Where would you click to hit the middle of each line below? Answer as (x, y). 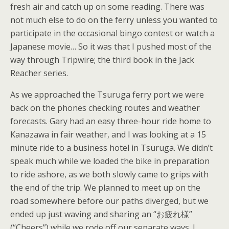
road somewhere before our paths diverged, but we (109, 201)
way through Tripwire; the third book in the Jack (102, 60)
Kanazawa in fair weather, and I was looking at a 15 (108, 134)
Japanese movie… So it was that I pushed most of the (111, 47)
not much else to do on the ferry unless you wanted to (114, 20)
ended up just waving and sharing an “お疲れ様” (101, 214)
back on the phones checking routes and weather (105, 108)
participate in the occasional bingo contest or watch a (112, 33)
